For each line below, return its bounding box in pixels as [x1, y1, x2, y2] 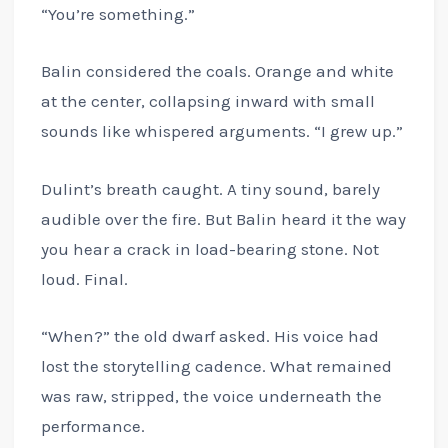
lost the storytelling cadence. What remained [40, 355, 392, 376]
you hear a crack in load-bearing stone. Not [40, 238, 379, 259]
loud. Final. [40, 268, 128, 289]
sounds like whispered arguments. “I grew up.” [40, 121, 403, 142]
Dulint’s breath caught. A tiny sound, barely [40, 178, 380, 199]
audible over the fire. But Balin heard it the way [40, 208, 406, 229]
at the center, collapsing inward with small [40, 91, 375, 112]
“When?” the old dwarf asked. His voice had [40, 325, 379, 346]
